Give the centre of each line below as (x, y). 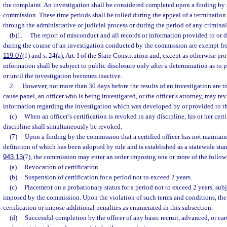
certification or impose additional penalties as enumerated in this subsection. (108, 207)
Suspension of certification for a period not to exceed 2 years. (108, 177)
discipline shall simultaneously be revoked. (63, 126)
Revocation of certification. (62, 167)
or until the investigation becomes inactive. (63, 76)
